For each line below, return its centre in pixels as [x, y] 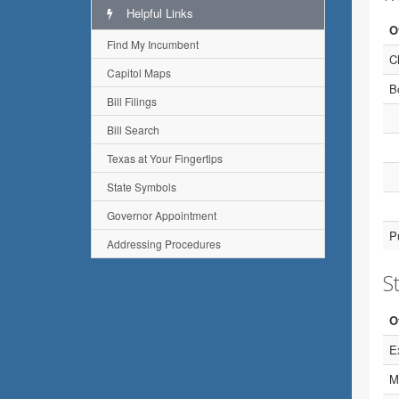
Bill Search [133, 130]
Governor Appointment [162, 215]
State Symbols [142, 187]
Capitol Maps [139, 73]
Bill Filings [132, 101]
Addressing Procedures [164, 244]
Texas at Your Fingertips [165, 158]
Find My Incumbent [153, 44]
